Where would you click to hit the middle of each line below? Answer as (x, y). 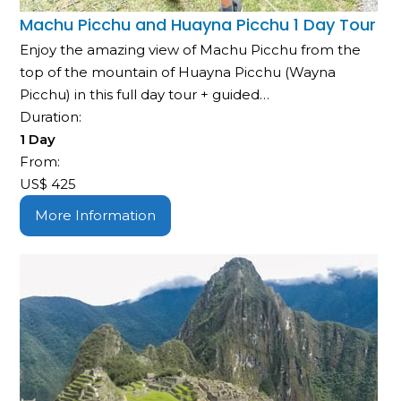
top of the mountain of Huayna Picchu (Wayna (178, 72)
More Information (96, 215)
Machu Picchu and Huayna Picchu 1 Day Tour (198, 24)
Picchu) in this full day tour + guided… (145, 94)
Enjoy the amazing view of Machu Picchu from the (191, 49)
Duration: (53, 116)
